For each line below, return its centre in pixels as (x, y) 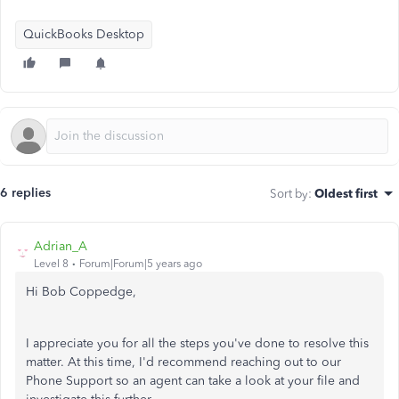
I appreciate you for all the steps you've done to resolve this (197, 343)
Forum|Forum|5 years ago (141, 264)
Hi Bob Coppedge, (81, 292)
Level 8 (51, 264)
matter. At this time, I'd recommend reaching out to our (183, 362)
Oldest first (346, 193)
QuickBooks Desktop (84, 34)
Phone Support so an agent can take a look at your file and (193, 381)
